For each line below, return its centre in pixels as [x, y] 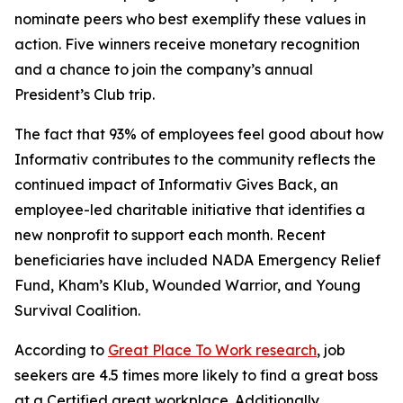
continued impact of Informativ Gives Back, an [176, 184]
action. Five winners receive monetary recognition [187, 44]
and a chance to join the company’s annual [164, 69]
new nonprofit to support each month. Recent [170, 235]
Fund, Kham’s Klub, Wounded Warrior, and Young [188, 285]
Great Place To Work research [212, 350]
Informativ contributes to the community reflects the [195, 159]
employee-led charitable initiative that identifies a [190, 210]
